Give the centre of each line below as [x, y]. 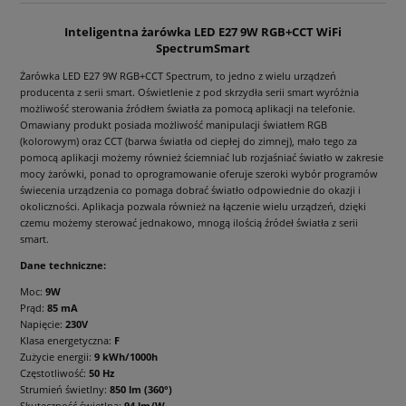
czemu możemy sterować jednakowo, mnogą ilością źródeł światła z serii [189, 223]
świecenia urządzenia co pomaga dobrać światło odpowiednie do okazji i [190, 190]
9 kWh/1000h [126, 357]
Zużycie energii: [57, 357]
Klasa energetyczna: [67, 341]
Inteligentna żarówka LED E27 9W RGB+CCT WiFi [203, 32]
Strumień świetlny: [65, 390]
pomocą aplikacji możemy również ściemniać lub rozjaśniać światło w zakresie [202, 158]
